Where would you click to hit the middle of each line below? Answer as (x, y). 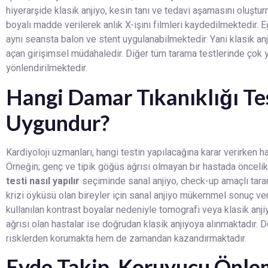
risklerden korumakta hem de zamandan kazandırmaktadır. (126, 238)
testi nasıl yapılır (43, 181)
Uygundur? (58, 122)
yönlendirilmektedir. (47, 68)
